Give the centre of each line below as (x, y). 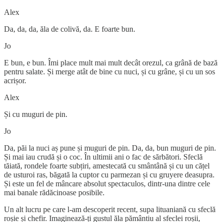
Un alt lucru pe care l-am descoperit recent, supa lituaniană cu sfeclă (110, 209)
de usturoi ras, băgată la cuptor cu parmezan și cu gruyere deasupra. (109, 174)
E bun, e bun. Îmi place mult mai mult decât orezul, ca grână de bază (111, 62)
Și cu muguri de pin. (36, 114)
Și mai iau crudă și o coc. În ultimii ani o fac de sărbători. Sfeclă (103, 157)
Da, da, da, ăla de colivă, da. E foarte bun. (71, 29)
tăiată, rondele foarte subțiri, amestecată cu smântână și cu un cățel (107, 166)
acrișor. (15, 80)
